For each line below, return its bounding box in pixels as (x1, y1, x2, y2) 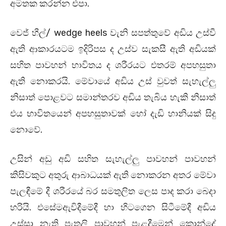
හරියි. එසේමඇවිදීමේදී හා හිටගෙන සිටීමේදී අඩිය (10, 201, 216, 213)
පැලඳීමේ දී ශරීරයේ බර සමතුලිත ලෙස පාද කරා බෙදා (10, 185, 216, 197)
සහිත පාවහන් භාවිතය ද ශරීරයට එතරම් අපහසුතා (10, 59, 216, 71)
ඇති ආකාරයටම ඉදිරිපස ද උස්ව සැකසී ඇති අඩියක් (10, 43, 216, 54)
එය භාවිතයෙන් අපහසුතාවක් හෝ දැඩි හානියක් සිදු (10, 107, 216, 119)
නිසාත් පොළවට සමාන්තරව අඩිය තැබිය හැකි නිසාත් (10, 91, 216, 103)
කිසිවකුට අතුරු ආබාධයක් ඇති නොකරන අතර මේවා (10, 169, 216, 181)
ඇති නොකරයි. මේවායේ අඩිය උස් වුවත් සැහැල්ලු (10, 75, 216, 87)
